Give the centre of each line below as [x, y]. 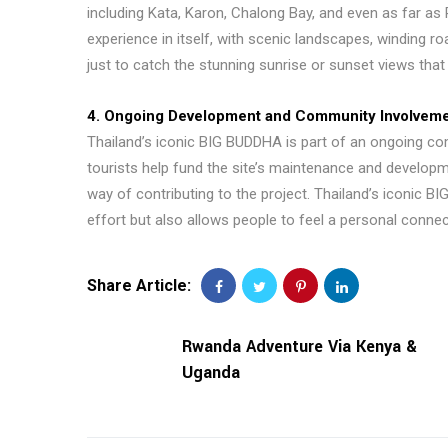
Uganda [211, 372]
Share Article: [139, 285]
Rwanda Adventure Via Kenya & [299, 346]
